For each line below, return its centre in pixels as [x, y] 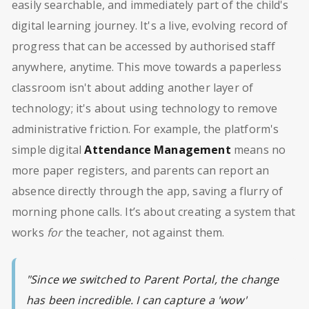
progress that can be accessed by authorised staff [143, 46]
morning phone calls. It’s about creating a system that [154, 211]
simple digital [48, 149]
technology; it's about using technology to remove [144, 108]
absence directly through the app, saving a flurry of [148, 191]
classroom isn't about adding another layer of [133, 87]
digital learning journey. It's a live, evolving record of [150, 25]
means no [258, 149]
